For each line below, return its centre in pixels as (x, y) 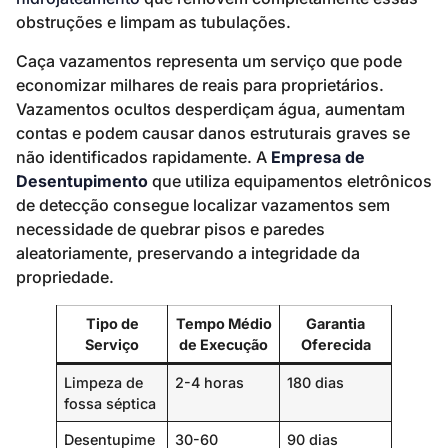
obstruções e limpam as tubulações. (153, 22)
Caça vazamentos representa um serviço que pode (209, 60)
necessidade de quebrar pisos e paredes (170, 228)
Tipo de (112, 323)
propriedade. (65, 276)
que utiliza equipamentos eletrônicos (290, 180)
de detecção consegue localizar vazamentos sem (203, 204)
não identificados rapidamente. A (143, 156)
